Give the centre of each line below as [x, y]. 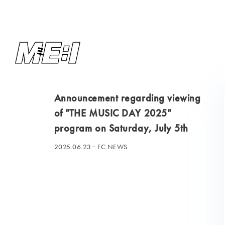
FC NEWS [113, 147]
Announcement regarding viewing [127, 98]
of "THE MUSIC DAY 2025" [113, 113]
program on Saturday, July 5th [121, 128]
